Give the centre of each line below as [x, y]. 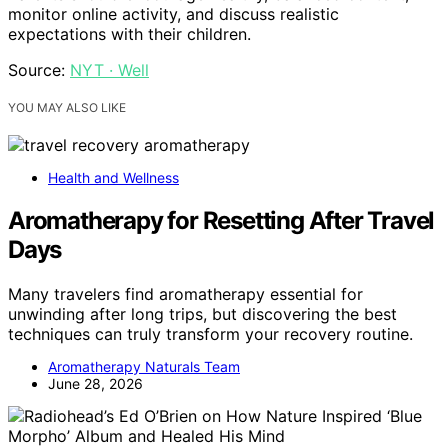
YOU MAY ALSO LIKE [67, 108]
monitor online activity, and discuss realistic [173, 14]
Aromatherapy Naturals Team [144, 367]
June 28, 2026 [95, 384]
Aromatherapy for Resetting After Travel [221, 221]
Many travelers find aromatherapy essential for [185, 294]
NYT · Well [109, 70]
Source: [39, 70]
